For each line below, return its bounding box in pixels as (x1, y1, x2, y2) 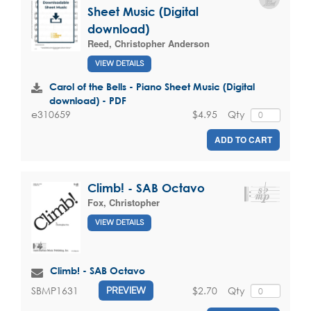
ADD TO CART (215, 133, 272, 146)
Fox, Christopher (87, 195, 160, 209)
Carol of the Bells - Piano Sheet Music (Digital (49, 81, 255, 93)
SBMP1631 (31, 283, 78, 297)
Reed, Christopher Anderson (87, 36, 210, 50)
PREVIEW (106, 285, 146, 296)
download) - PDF (49, 94, 126, 107)
